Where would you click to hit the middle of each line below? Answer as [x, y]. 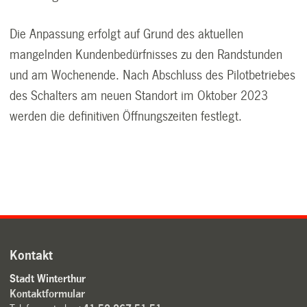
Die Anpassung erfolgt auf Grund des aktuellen [127, 34]
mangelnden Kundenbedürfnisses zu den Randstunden [146, 54]
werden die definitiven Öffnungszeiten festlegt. [126, 116]
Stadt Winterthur [48, 279]
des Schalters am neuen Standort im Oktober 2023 [139, 96]
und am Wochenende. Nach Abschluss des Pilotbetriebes [153, 75]
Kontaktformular [48, 294]
